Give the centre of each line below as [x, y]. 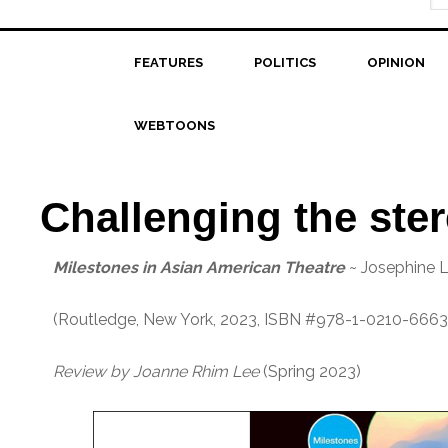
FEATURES [168, 62]
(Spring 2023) [310, 371]
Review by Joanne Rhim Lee [156, 371]
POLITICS [284, 62]
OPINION [395, 62]
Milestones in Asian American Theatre [199, 267]
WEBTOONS [174, 125]
